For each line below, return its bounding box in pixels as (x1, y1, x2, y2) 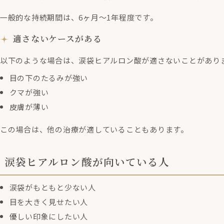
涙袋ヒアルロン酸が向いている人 (4, 154, 169, 169)
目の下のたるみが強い (9, 72, 88, 83)
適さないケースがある (13, 32, 102, 45)
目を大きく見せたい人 (9, 196, 88, 207)
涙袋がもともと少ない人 (9, 181, 96, 192)
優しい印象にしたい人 (9, 210, 88, 221)
